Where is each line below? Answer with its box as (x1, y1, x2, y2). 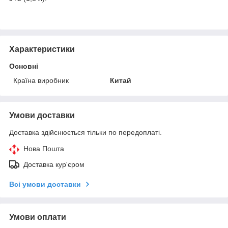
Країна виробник (13, 76, 69, 84)
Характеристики (9, 44, 75, 53)
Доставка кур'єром (23, 160, 84, 168)
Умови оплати (9, 212, 66, 221)
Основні (9, 62, 38, 70)
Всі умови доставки (9, 180, 81, 188)
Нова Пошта (23, 144, 64, 153)
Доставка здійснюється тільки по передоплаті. (9, 128, 162, 136)
